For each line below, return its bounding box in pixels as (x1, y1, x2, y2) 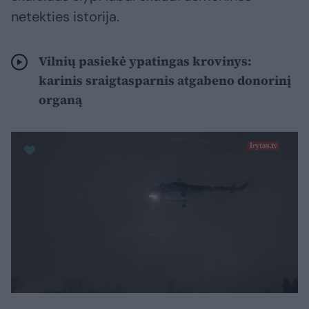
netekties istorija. (11, 7, 119, 26)
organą (39, 90, 82, 108)
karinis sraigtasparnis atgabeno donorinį (39, 71, 291, 89)
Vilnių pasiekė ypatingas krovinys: (39, 52, 252, 70)
